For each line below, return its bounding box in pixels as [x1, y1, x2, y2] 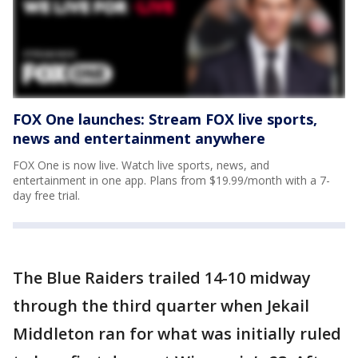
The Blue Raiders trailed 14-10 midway [13, 267, 311, 289]
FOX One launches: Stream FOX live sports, [13, 109, 317, 129]
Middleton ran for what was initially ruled [13, 323, 341, 345]
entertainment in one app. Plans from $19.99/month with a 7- [13, 173, 330, 189]
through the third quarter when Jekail [13, 295, 309, 317]
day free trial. [13, 188, 80, 204]
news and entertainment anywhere [13, 129, 265, 149]
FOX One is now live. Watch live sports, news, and [13, 157, 269, 173]
